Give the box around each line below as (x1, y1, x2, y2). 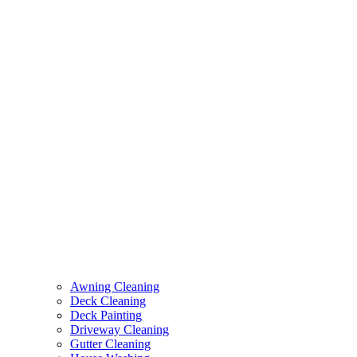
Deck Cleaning (70, 293, 146, 308)
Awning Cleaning (70, 279, 159, 293)
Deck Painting (70, 308, 142, 322)
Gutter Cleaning (70, 336, 151, 351)
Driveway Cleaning (70, 322, 169, 336)
